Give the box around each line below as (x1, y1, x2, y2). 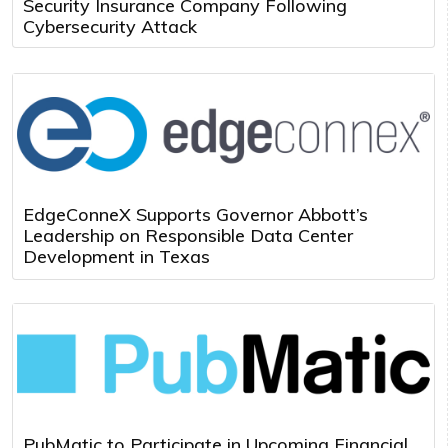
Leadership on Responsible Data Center (23, 223, 353, 247)
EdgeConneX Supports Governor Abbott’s (23, 202, 368, 226)
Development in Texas (23, 244, 210, 268)
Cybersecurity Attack (23, 14, 197, 38)
